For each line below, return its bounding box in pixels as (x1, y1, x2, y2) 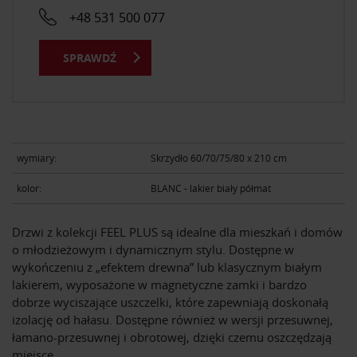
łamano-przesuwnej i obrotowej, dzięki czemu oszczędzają (12, 329, 331, 346)
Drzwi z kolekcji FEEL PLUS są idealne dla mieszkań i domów (12, 224, 343, 241)
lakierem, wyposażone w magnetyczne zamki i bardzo (12, 277, 307, 293)
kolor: (17, 182, 41, 195)
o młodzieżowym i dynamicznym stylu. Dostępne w (12, 241, 294, 258)
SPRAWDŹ (63, 49, 116, 65)
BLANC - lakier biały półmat (150, 182, 271, 195)
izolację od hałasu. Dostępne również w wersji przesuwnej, (12, 312, 333, 328)
